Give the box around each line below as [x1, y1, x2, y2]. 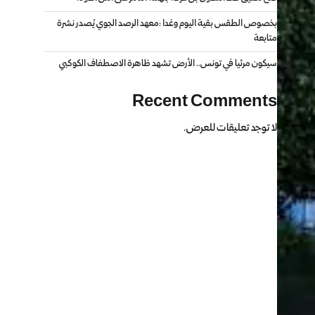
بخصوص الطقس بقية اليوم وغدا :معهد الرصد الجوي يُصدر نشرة [57, 17, 278, 31]
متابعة [254, 32, 278, 46]
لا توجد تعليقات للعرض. [184, 120, 278, 136]
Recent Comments [132, 91, 278, 114]
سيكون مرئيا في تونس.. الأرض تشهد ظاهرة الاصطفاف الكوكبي [59, 57, 278, 71]
